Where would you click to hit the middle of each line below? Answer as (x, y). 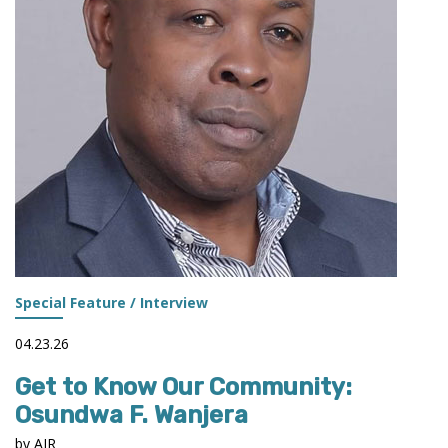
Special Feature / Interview (111, 302)
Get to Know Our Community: (183, 386)
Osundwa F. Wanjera (131, 414)
